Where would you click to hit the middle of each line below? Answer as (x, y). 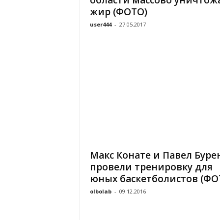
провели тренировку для (151, 167)
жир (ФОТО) (118, 12)
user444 (100, 24)
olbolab (100, 191)
